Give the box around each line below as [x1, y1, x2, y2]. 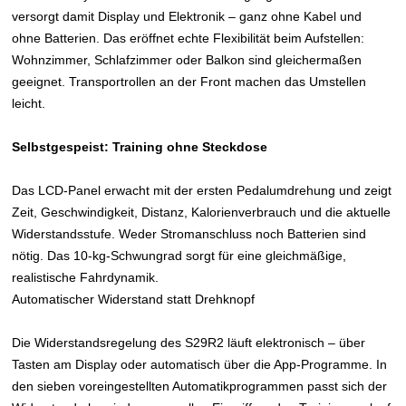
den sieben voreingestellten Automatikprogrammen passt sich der [12, 378, 388, 393]
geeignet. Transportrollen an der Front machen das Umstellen [12, 73, 367, 89]
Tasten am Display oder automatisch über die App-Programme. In [12, 356, 388, 372]
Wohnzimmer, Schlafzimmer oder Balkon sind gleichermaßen [12, 52, 362, 67]
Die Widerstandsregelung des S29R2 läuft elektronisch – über [12, 334, 366, 350]
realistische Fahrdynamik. [12, 269, 159, 285]
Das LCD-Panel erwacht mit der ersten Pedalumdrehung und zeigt [12, 182, 392, 198]
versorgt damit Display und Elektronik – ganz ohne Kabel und [12, 8, 362, 24]
